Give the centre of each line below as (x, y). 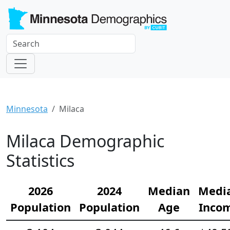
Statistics (40, 161)
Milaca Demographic (85, 141)
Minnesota (27, 109)
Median (169, 191)
